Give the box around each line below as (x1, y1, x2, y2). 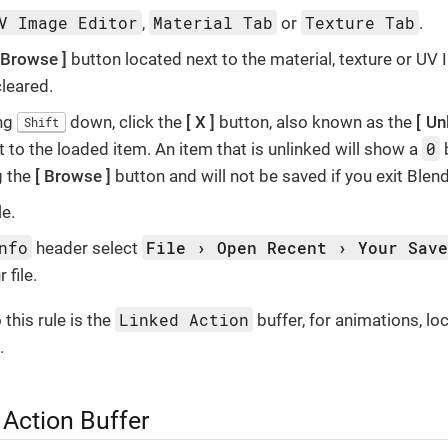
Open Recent (217, 236, 328, 258)
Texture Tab (305, 11, 416, 33)
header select (32, 237, 143, 258)
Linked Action (119, 308, 250, 330)
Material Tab (153, 11, 274, 33)
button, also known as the (215, 111, 417, 132)
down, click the (66, 111, 186, 132)
